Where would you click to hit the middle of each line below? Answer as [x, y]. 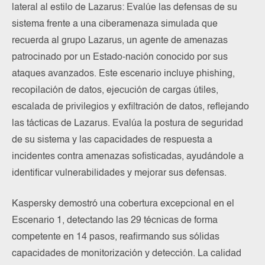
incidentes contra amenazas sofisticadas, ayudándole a [128, 156]
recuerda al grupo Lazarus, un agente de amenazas [120, 41]
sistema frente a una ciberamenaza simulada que [115, 24]
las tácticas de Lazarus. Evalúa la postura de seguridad [127, 123]
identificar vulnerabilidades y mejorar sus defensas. [119, 173]
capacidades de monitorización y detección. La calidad [127, 253]
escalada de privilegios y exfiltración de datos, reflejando [130, 107]
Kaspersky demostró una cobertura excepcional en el [123, 204]
